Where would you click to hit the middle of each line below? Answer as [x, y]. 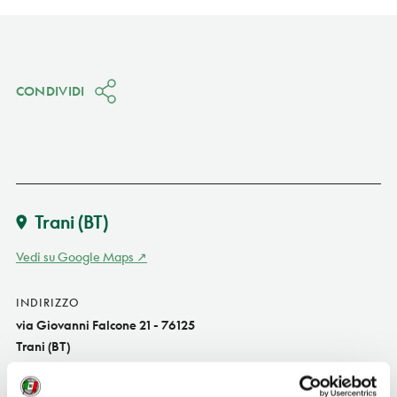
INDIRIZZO [47, 302]
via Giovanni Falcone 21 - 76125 [105, 324]
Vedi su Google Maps [74, 256]
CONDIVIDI [50, 90]
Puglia [34, 367]
